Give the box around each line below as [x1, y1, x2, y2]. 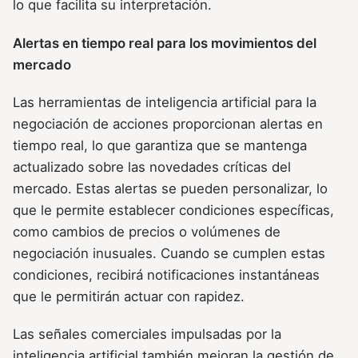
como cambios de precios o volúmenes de [13, 223, 280, 240]
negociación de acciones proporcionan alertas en [13, 115, 323, 132]
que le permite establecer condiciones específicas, [13, 201, 334, 218]
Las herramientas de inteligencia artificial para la [13, 93, 316, 110]
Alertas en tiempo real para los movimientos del [13, 34, 316, 51]
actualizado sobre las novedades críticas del [13, 158, 291, 175]
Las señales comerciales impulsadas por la [13, 325, 281, 342]
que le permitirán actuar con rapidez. [13, 288, 245, 304]
